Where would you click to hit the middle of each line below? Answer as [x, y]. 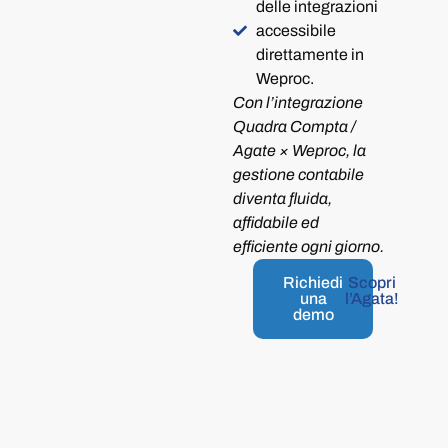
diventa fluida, [283, 198]
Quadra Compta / [295, 126]
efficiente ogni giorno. [309, 246]
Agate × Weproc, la [300, 150]
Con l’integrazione [298, 102]
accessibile [295, 30]
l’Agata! [371, 298]
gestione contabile [299, 174]
